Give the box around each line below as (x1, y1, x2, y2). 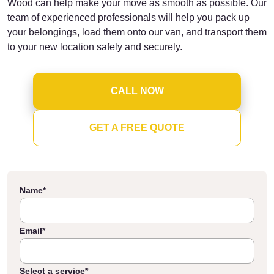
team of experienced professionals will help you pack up (7, 12, 250, 23)
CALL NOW (110, 86, 164, 96)
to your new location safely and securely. (7, 42, 182, 52)
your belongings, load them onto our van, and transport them (7, 27, 267, 37)
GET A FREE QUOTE (89, 122, 185, 133)
